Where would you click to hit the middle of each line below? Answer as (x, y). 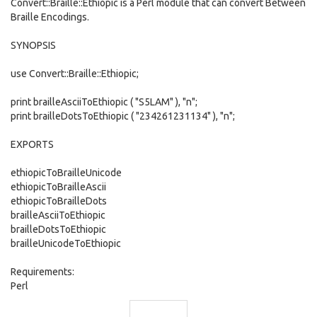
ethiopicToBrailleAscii (58, 187)
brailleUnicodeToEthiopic (66, 243)
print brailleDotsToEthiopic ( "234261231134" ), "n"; (123, 116)
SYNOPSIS (33, 45)
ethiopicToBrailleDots (59, 201)
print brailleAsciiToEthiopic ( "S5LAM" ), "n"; (104, 102)
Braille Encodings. (50, 17)
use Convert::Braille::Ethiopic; (75, 74)
